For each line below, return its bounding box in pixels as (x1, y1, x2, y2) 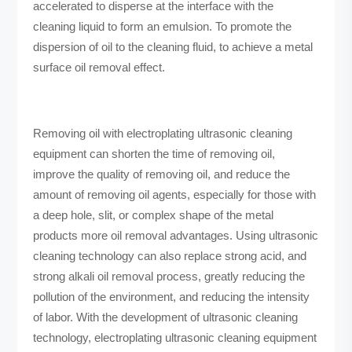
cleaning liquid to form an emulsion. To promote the (33, 20, 292, 34)
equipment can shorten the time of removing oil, (33, 147, 276, 161)
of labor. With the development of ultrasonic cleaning (33, 310, 299, 324)
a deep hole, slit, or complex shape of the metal (33, 208, 274, 222)
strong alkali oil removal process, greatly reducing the (33, 269, 306, 284)
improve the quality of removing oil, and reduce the (33, 167, 291, 181)
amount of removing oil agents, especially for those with (33, 188, 317, 202)
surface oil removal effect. (33, 60, 166, 75)
